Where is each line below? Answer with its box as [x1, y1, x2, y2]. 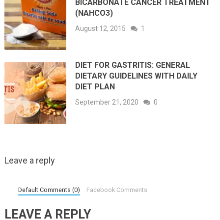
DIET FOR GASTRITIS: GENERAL [75, 60, 191, 70]
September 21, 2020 [75, 98, 139, 107]
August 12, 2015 [75, 24, 126, 32]
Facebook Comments [86, 186, 148, 194]
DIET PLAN [75, 82, 115, 92]
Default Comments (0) [18, 186, 81, 194]
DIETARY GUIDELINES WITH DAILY [75, 71, 198, 81]
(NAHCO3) [75, 8, 113, 18]
